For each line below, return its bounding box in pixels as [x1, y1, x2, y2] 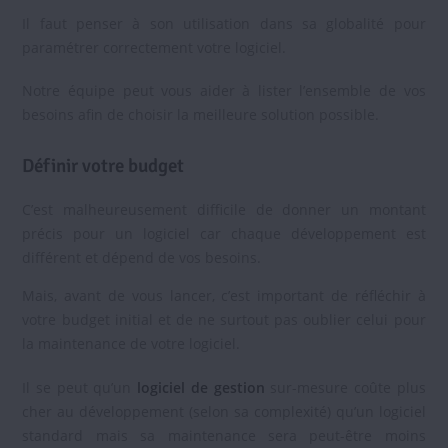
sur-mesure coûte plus [264, 377, 426, 397]
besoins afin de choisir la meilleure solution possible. [22, 104, 380, 124]
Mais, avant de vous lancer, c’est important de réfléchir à [22, 286, 426, 306]
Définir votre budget [22, 154, 185, 179]
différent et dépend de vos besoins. [22, 248, 262, 268]
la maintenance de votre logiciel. [22, 334, 241, 354]
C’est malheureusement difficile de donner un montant [22, 200, 426, 220]
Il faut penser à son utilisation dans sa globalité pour [22, 13, 426, 33]
